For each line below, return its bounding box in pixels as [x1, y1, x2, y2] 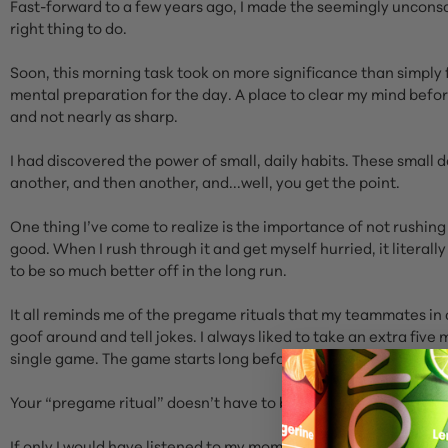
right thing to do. [10, 17, 130, 38]
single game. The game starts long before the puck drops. [10, 347, 411, 368]
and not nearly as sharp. [10, 105, 178, 126]
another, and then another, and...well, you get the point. [10, 171, 403, 192]
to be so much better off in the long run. [10, 259, 290, 280]
